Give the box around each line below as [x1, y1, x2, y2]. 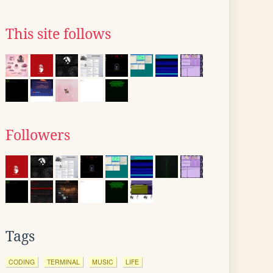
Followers [5, 127, 70, 143]
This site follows [5, 26, 111, 42]
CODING [9, 257, 35, 266]
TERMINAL [47, 257, 80, 266]
